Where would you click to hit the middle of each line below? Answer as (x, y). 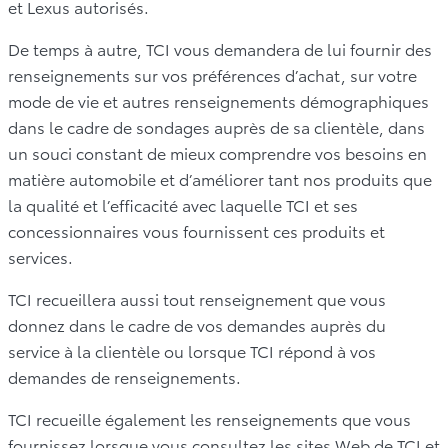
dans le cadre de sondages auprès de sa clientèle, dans (216, 126)
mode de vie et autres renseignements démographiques (218, 100)
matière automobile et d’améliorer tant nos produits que (220, 178)
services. (40, 256)
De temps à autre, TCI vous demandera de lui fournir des (220, 48)
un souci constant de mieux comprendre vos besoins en (217, 152)
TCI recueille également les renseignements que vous (209, 418)
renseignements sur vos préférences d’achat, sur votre (212, 74)
